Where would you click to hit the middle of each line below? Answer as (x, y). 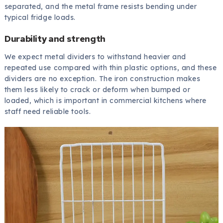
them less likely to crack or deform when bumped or (97, 90)
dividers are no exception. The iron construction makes (102, 79)
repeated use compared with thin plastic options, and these (111, 68)
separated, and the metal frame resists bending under (101, 7)
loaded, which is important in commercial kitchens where (105, 101)
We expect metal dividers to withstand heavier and (95, 57)
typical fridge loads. (40, 18)
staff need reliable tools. (48, 112)
